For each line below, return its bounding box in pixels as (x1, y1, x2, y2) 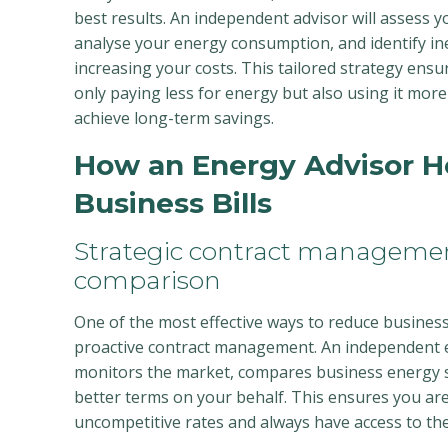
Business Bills (74, 186, 272, 220)
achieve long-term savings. (74, 107, 274, 129)
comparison (74, 265, 221, 295)
